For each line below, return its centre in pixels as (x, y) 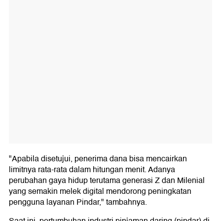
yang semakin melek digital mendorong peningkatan (100, 191)
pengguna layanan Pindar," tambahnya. (78, 202)
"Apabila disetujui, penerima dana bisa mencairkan (98, 159)
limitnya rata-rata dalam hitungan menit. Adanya (92, 169)
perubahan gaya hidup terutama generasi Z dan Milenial (107, 180)
